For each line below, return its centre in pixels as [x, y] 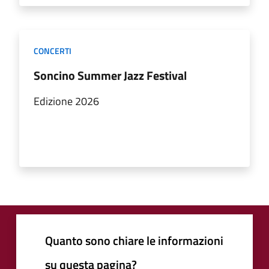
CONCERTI [53, 50]
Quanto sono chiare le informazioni [134, 240]
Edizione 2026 [66, 101]
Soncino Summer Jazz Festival [110, 75]
